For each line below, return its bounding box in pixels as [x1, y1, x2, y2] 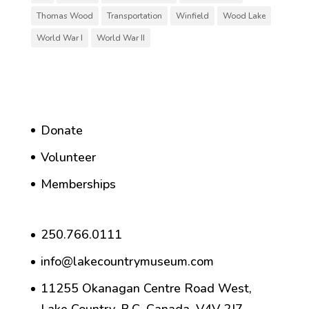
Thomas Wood [36, 10, 93, 22]
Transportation [106, 10, 162, 22]
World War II [96, 32, 145, 44]
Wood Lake [222, 10, 266, 22]
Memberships [40, 176, 116, 193]
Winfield [175, 10, 209, 22]
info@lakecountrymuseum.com [40, 253, 214, 270]
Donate [40, 122, 83, 139]
